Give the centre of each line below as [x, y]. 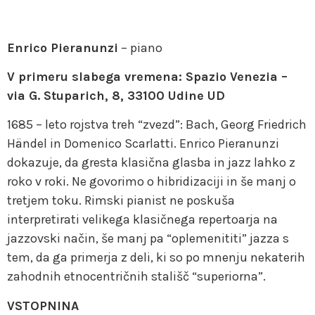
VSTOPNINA [43, 306]
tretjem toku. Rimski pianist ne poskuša [121, 201]
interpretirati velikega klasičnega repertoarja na [142, 220]
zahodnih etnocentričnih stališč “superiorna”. [136, 277]
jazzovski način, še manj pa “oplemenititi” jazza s [148, 239]
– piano [140, 47]
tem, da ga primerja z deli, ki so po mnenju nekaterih [156, 258]
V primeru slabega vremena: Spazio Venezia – [147, 77]
